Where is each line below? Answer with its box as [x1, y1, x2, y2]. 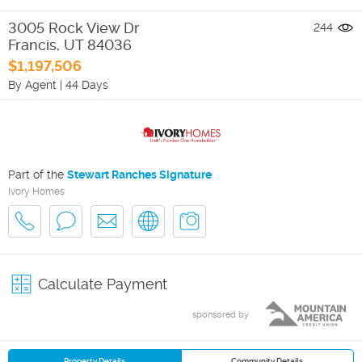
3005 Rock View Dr [8, 19, 140, 36]
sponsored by [192, 309, 249, 320]
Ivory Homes [8, 185, 65, 197]
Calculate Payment [38, 275, 167, 293]
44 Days [65, 78, 108, 91]
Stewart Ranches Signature [67, 167, 212, 181]
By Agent [8, 78, 57, 91]
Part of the [8, 167, 67, 181]
